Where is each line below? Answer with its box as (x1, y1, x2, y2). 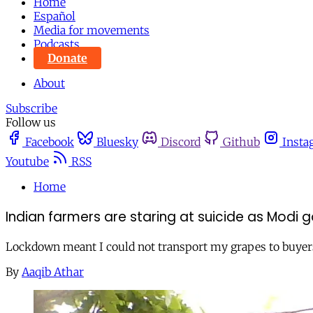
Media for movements (34, 23, 150, 37)
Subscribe (6, 101, 57, 115)
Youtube (6, 154, 49, 168)
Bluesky (96, 135, 138, 149)
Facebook (25, 135, 74, 149)
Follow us (6, 115, 56, 129)
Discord (161, 135, 201, 149)
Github (223, 135, 260, 149)
